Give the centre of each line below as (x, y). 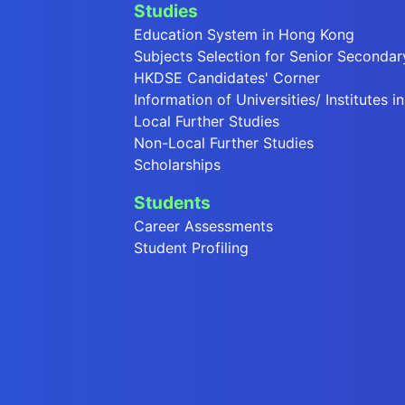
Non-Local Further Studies (224, 143)
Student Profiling (191, 248)
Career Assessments (203, 226)
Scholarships (177, 165)
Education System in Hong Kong (244, 35)
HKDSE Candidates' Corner (227, 78)
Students (172, 203)
